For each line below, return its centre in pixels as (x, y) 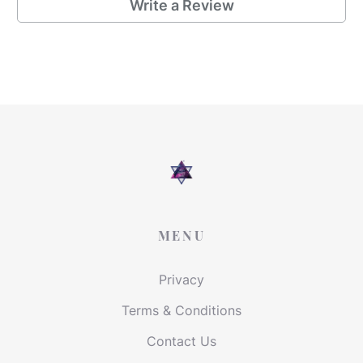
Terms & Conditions (181, 310)
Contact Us (181, 341)
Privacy (181, 280)
